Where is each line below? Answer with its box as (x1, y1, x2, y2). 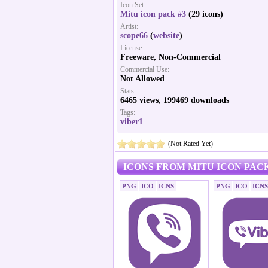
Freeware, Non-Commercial (120, 53, 221, 62)
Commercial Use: (120, 65, 169, 74)
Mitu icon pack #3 (120, 10, 186, 19)
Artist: (120, 22, 138, 31)
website (153, 31, 179, 40)
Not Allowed (120, 74, 165, 83)
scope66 (120, 31, 148, 40)
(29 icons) (186, 10, 223, 19)
